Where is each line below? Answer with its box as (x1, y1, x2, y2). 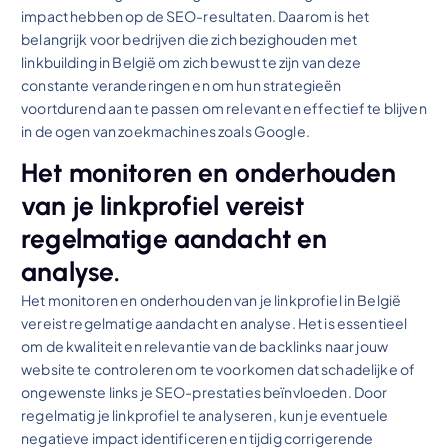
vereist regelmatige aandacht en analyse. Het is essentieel (21, 313, 408, 332)
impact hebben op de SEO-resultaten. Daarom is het (21, 6, 370, 25)
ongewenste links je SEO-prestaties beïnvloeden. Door (21, 382, 388, 401)
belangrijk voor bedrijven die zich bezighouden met (21, 29, 358, 48)
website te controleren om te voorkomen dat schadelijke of (21, 359, 416, 378)
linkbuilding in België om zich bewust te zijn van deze (21, 52, 361, 71)
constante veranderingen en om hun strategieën (21, 75, 342, 94)
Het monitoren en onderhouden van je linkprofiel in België (21, 290, 402, 309)
